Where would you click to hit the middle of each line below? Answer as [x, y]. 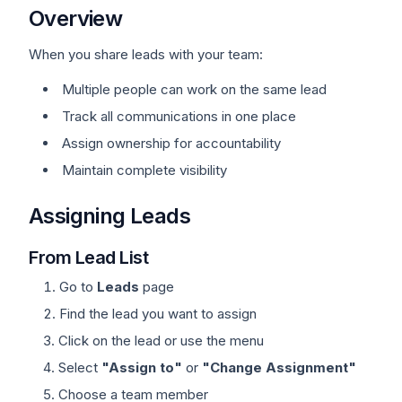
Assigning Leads [109, 216]
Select [80, 367]
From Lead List [88, 258]
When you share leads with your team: [146, 54]
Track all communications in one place [179, 116]
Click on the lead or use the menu [161, 341]
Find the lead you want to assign [158, 314]
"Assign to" [142, 367]
